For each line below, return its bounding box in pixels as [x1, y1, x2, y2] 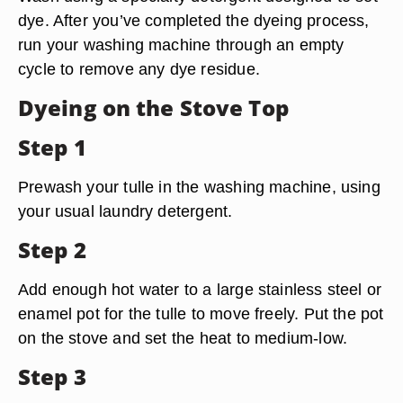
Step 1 [18, 132, 86, 162]
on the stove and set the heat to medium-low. [18, 328, 348, 347]
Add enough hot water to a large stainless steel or [18, 280, 382, 299]
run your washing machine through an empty [18, 35, 345, 54]
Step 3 [18, 362, 86, 391]
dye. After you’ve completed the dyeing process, [18, 11, 370, 30]
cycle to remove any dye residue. [18, 59, 260, 78]
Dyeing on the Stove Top [18, 93, 289, 122]
